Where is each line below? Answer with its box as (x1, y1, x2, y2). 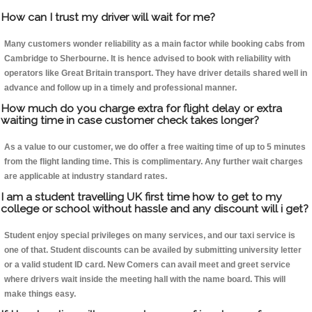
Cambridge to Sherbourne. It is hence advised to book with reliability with (4, 54, 290, 64)
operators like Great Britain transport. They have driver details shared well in (4, 68, 307, 79)
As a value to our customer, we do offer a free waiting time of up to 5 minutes (4, 142, 306, 153)
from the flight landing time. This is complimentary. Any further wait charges (4, 157, 303, 167)
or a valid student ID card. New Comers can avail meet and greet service (4, 260, 290, 270)
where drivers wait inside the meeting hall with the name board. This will (4, 274, 286, 285)
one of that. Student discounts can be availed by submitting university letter (4, 245, 302, 256)
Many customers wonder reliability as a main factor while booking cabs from (4, 39, 305, 49)
